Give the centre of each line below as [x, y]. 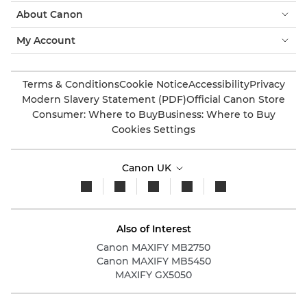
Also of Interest [153, 229]
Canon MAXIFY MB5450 [153, 261]
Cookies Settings [153, 129]
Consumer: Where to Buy [95, 114]
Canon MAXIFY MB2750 [153, 247]
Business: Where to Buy [216, 114]
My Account [46, 40]
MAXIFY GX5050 [153, 274]
